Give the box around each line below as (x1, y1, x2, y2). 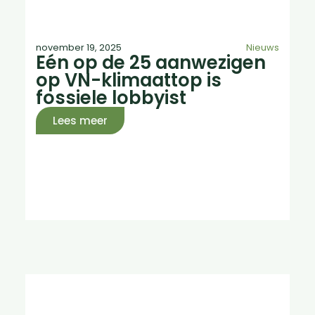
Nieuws (246, 41, 280, 54)
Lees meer (52, 113, 108, 129)
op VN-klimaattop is (35, 67, 221, 94)
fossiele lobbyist (35, 85, 186, 111)
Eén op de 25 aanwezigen (35, 50, 266, 76)
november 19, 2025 (35, 41, 122, 54)
